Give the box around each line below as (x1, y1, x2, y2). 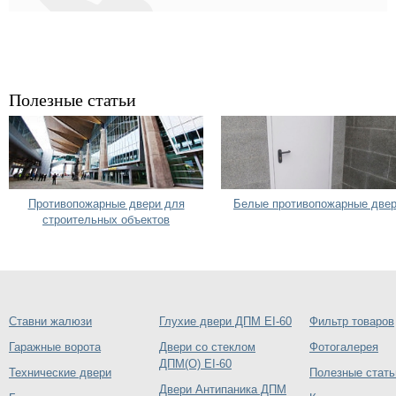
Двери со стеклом (159, 339, 255, 354)
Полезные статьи (9, 89, 136, 110)
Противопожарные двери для (27, 196, 185, 210)
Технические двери (9, 365, 111, 379)
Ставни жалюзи (9, 314, 92, 328)
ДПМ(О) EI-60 (159, 356, 232, 370)
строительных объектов (42, 212, 170, 226)
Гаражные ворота (9, 339, 101, 354)
